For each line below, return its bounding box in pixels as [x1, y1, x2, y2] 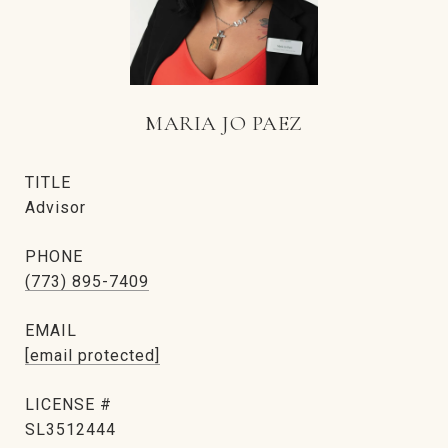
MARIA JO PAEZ [145, 111, 303, 136]
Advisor [25, 198, 86, 217]
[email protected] [25, 346, 160, 365]
